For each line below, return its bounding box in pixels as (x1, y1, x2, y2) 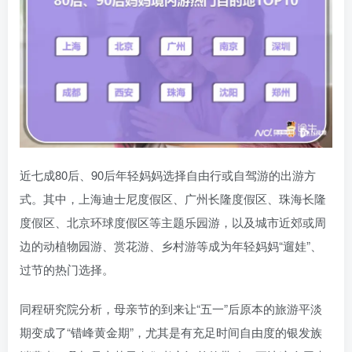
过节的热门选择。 (20, 261, 114, 278)
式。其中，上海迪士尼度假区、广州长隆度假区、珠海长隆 (20, 190, 326, 207)
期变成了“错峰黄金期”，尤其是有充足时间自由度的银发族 (20, 324, 322, 341)
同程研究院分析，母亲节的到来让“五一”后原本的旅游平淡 (20, 300, 322, 317)
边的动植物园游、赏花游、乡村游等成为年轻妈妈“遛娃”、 (20, 237, 322, 255)
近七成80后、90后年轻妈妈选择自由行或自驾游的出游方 (20, 167, 316, 184)
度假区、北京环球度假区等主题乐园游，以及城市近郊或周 (20, 214, 326, 231)
